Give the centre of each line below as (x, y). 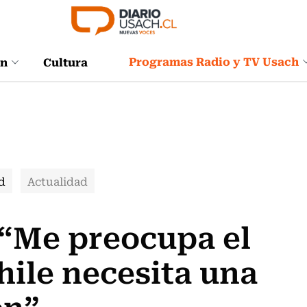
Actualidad (58, 181)
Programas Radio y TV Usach (214, 61)
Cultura (65, 61)
